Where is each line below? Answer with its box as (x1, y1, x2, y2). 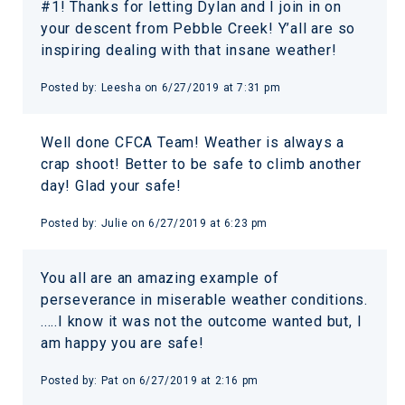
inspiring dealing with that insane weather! (41, 41, 337, 59)
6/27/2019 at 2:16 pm (138, 373, 259, 387)
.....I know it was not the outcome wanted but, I (41, 312, 363, 330)
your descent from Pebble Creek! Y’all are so (41, 19, 356, 37)
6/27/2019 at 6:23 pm (148, 216, 268, 230)
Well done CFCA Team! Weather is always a (41, 133, 344, 151)
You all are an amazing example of (41, 268, 279, 287)
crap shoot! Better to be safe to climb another (41, 155, 362, 173)
